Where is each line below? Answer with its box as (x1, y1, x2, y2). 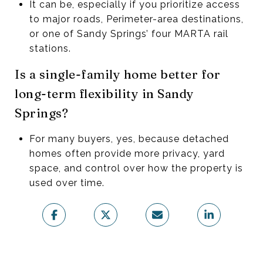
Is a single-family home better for (15, 66, 220, 82)
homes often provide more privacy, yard (29, 147, 225, 159)
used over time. (29, 177, 104, 188)
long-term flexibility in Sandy (15, 85, 194, 101)
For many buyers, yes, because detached (29, 133, 229, 144)
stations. (29, 42, 71, 54)
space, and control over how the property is (29, 162, 243, 174)
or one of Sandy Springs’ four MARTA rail (29, 28, 228, 39)
